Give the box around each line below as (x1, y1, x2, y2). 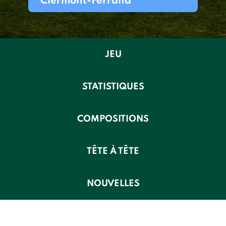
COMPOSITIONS (77, 115, 149, 124)
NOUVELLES (86, 179, 140, 188)
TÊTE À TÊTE (87, 147, 139, 156)
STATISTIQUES (82, 82, 144, 91)
